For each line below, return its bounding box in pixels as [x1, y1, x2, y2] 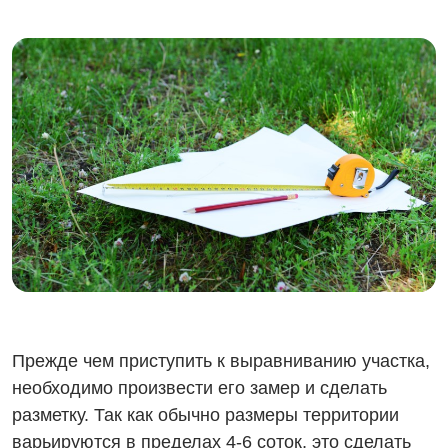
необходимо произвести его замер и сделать [12, 378, 387, 399]
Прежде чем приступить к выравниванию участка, [12, 351, 430, 372]
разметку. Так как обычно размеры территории [12, 405, 399, 426]
